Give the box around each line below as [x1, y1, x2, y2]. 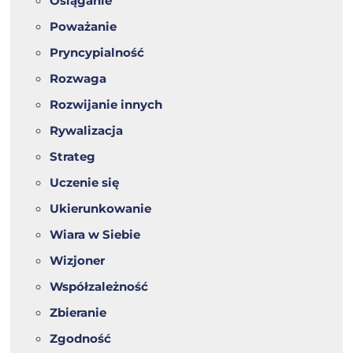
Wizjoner [50, 253, 106, 269]
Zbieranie [50, 305, 107, 321]
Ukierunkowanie [50, 201, 152, 217]
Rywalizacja [50, 123, 124, 139]
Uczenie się [50, 175, 120, 191]
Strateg [50, 149, 96, 165]
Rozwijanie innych [50, 97, 163, 113]
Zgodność [50, 331, 112, 347]
